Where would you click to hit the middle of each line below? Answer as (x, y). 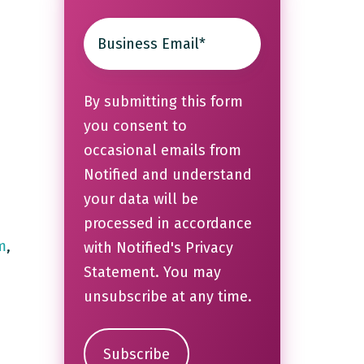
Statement (119, 273)
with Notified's (134, 248)
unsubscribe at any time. (167, 297)
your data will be (141, 199)
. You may (188, 273)
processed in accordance (167, 224)
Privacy (209, 248)
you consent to (135, 126)
